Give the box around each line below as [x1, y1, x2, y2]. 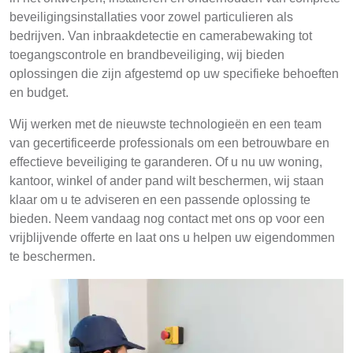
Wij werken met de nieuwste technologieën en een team [9, 117, 321, 131]
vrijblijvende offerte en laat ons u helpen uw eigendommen [9, 231, 335, 244]
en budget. [9, 86, 69, 99]
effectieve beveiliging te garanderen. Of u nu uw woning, [9, 155, 322, 169]
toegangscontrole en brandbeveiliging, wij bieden [9, 48, 284, 61]
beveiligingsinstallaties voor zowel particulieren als [9, 10, 293, 24]
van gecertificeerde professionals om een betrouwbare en [9, 136, 329, 150]
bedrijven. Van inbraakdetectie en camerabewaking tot [9, 29, 312, 43]
